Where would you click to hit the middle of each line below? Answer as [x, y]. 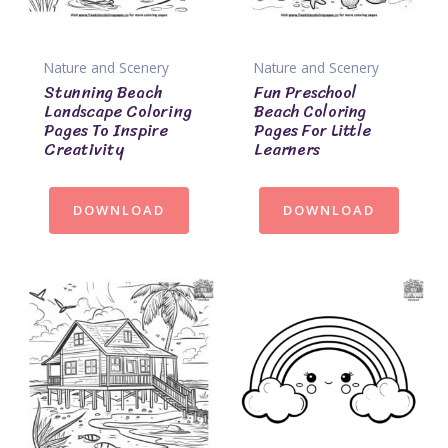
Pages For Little [312, 130]
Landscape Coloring [118, 111]
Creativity [84, 149]
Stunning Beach [103, 92]
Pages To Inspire [106, 130]
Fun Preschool [305, 92]
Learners [287, 149]
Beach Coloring [310, 111]
